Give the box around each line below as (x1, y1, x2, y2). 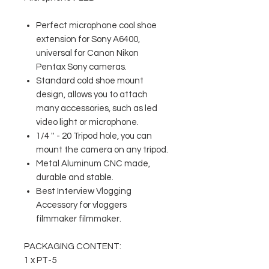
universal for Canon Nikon (36, 49, 139, 58)
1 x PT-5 (24, 256, 56, 265)
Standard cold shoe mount (36, 76, 144, 85)
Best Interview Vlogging (36, 187, 131, 196)
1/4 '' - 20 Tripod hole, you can (36, 131, 152, 141)
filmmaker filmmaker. (36, 214, 121, 223)
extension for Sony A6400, (36, 35, 140, 44)
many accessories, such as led (36, 104, 157, 113)
